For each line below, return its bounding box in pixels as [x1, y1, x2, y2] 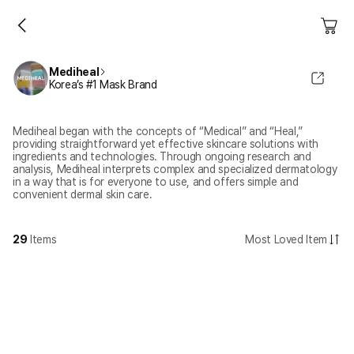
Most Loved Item [245, 233, 327, 246]
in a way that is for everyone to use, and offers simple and [13, 175, 299, 188]
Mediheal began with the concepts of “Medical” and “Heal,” [13, 125, 303, 137]
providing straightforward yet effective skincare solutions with [13, 137, 318, 150]
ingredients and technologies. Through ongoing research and [13, 150, 311, 163]
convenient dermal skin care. [13, 188, 153, 201]
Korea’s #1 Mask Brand [49, 78, 157, 91]
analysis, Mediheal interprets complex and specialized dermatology [13, 163, 337, 175]
